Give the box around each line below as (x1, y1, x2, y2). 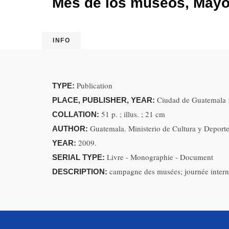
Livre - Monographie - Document (107, 152, 213, 162)
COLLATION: (52, 110, 101, 119)
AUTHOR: (52, 124, 90, 133)
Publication (77, 80, 112, 90)
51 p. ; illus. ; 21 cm (101, 109, 165, 119)
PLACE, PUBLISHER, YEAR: (52, 96, 157, 104)
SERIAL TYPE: (52, 153, 107, 162)
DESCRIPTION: (52, 167, 109, 176)
